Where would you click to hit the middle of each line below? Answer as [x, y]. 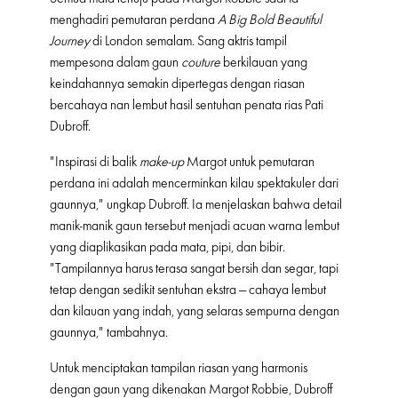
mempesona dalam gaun [115, 62]
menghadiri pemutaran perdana [134, 19]
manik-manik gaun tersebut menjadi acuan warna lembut [195, 225]
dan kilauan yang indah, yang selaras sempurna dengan [195, 310]
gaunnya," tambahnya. [109, 332]
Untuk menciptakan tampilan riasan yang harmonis [179, 367]
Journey [70, 40]
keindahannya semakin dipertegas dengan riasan [177, 83]
